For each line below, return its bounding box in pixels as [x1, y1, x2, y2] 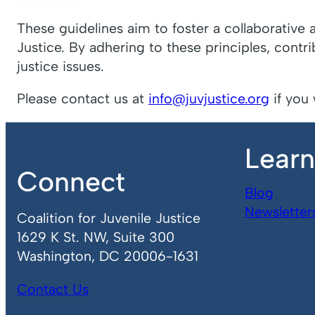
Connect [17, 165, 125, 198]
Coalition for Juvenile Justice [17, 210, 200, 227]
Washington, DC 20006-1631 [17, 247, 198, 265]
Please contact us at [17, 90, 148, 108]
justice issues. [17, 57, 104, 75]
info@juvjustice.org [148, 90, 269, 108]
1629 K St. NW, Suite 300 [17, 229, 174, 246]
